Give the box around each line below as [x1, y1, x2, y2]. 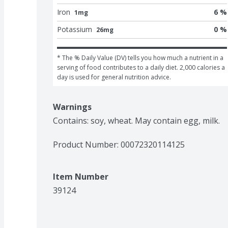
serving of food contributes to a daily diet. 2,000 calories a [57, 63, 225, 72]
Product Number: [53, 138, 121, 150]
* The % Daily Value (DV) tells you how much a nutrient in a [57, 53, 223, 62]
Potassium [57, 24, 92, 34]
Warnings [53, 101, 92, 112]
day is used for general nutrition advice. [57, 72, 171, 81]
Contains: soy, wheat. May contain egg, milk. [53, 115, 220, 126]
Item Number [53, 170, 108, 182]
